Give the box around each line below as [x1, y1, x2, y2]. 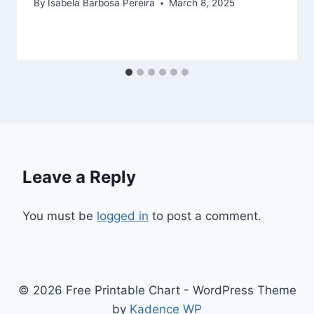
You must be [22, 209, 97, 224]
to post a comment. [149, 209, 261, 224]
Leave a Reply [22, 167, 136, 188]
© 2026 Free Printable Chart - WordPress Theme [18, 283, 296, 298]
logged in [97, 209, 149, 224]
